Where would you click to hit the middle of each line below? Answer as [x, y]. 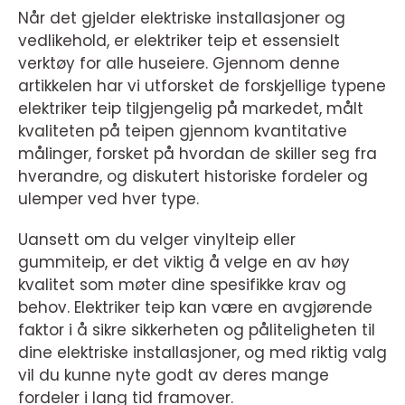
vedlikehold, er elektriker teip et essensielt [179, 41]
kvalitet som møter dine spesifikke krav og [182, 285]
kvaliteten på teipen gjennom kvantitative [183, 131]
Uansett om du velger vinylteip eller [157, 240]
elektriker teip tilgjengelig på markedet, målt [191, 108]
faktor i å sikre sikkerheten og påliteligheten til [197, 330]
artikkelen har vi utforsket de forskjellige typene [202, 86]
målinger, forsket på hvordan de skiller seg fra [198, 154]
